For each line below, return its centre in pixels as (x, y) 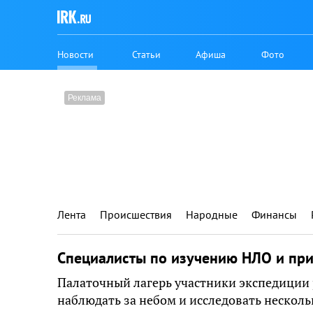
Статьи (147, 54)
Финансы (274, 214)
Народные (212, 214)
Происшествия (136, 214)
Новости (75, 54)
